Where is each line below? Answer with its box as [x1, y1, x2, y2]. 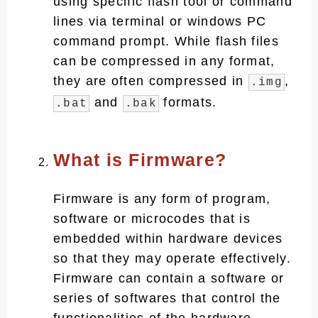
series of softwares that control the [53, 291, 281, 305]
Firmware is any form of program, [53, 192, 271, 206]
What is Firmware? [53, 150, 227, 170]
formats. [158, 95, 217, 109]
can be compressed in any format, [53, 54, 275, 68]
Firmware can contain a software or [53, 271, 285, 285]
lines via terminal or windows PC [53, 14, 267, 28]
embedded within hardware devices [53, 231, 283, 246]
